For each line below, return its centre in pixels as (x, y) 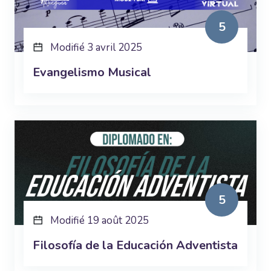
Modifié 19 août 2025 (100, 220)
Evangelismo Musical (92, 72)
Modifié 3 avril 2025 (96, 47)
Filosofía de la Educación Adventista (135, 245)
